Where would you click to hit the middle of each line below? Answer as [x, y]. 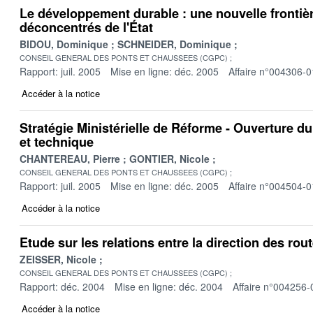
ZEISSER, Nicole [58, 259]
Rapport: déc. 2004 [62, 286]
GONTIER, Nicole [169, 158]
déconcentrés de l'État [86, 27]
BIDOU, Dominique [64, 44]
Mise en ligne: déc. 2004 [169, 286]
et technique [57, 141]
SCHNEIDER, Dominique [174, 44]
